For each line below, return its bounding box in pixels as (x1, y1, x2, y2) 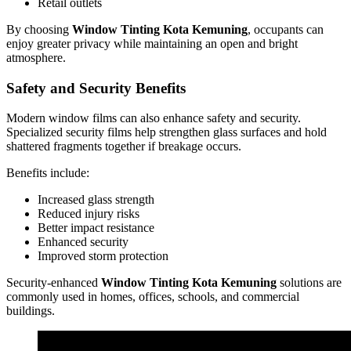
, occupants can (248, 23, 324, 37)
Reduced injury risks (38, 207, 139, 221)
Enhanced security (38, 235, 128, 249)
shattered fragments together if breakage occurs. (6, 139, 241, 154)
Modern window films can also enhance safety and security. (6, 111, 301, 125)
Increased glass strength (38, 193, 154, 207)
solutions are (277, 276, 342, 290)
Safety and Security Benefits (6, 79, 186, 96)
